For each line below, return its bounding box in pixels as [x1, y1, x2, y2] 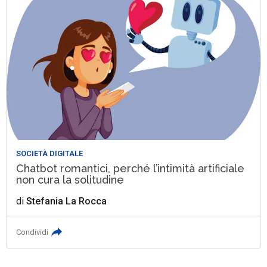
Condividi [16, 228, 49, 237]
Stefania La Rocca [26, 195, 107, 207]
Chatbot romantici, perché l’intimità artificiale [16, 162, 245, 175]
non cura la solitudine [16, 173, 125, 187]
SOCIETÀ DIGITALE [16, 149, 83, 159]
